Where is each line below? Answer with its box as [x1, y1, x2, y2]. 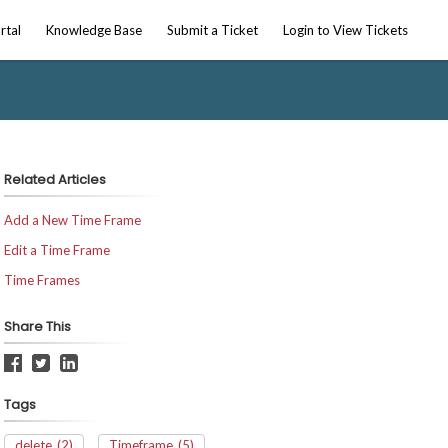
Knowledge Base [46, 22, 142, 38]
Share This [3, 317, 71, 336]
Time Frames [3, 272, 80, 288]
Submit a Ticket [167, 22, 258, 38]
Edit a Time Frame [3, 242, 110, 258]
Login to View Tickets [283, 22, 408, 38]
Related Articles [3, 170, 106, 189]
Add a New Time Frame [3, 212, 141, 228]
